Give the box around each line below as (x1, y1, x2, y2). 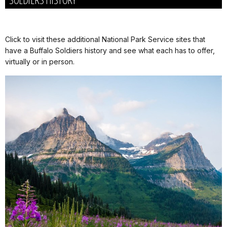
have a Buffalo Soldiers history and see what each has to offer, (5, 46, 215, 55)
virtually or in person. (5, 57, 74, 66)
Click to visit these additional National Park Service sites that (5, 35, 205, 44)
